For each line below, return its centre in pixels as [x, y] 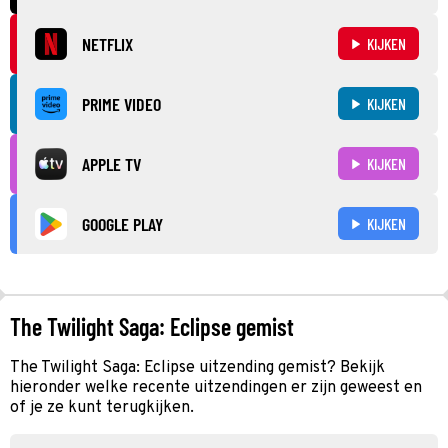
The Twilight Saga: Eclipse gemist [152, 326]
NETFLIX [107, 43]
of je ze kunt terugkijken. [102, 407]
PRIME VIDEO [121, 103]
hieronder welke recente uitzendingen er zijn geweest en [216, 387]
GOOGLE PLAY [122, 223]
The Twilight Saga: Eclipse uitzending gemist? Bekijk [197, 367]
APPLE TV [111, 163]
